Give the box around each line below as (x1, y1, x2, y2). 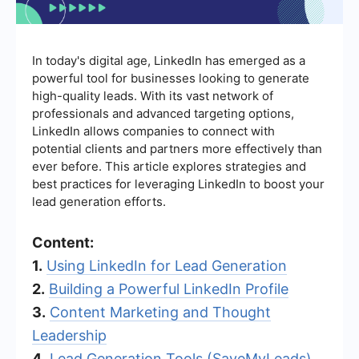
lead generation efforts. (32, 193, 166, 209)
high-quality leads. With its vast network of (32, 87, 273, 103)
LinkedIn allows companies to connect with (32, 123, 275, 139)
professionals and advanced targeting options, (32, 105, 294, 121)
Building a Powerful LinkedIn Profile (49, 280, 288, 297)
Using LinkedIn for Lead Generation (46, 256, 287, 274)
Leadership (32, 326, 107, 344)
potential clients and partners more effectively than (32, 140, 322, 156)
